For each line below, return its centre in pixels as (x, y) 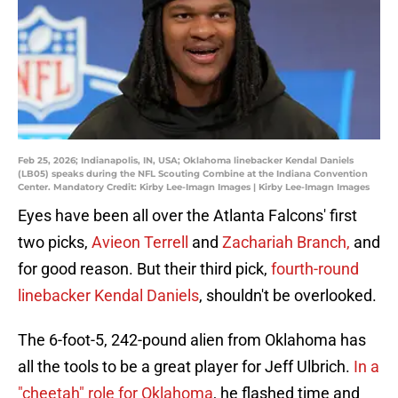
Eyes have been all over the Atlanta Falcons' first (187, 216)
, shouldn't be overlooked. (288, 296)
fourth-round (315, 269)
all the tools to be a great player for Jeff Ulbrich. (184, 367)
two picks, (55, 243)
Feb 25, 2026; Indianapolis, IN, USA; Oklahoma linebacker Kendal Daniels (186, 161)
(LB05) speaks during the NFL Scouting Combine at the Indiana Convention (193, 174)
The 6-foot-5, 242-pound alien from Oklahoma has (192, 340)
